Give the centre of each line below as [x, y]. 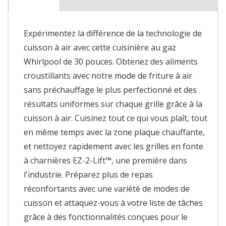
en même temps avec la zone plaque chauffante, [114, 132]
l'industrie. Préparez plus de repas [88, 174]
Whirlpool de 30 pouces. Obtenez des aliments [111, 61]
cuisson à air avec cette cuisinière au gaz [100, 47]
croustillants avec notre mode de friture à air [108, 75]
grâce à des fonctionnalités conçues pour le [106, 217]
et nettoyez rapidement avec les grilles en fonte [114, 146]
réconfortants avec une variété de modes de [107, 188]
